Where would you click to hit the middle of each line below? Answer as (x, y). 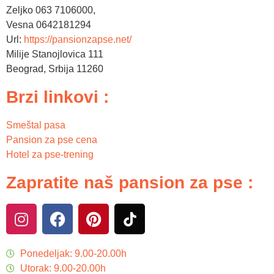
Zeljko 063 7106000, (51, 10)
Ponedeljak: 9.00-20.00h (73, 254)
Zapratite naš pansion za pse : (130, 183)
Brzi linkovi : (57, 97)
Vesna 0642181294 (49, 25)
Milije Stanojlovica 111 (55, 54)
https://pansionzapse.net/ (78, 40)
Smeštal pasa (36, 125)
